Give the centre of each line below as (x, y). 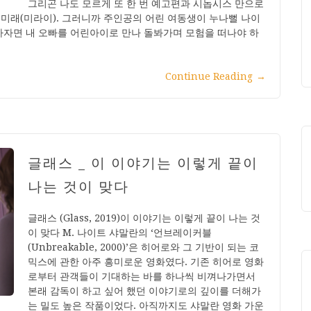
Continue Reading (209, 76)
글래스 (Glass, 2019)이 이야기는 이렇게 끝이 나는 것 (144, 218)
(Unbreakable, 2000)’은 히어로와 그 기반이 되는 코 (143, 247)
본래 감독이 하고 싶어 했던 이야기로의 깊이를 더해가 (144, 291)
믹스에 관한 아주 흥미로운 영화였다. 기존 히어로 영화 (146, 261)
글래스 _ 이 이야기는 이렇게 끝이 (143, 163)
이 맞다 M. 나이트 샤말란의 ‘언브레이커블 (120, 232)
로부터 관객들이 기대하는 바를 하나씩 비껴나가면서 (142, 276)
